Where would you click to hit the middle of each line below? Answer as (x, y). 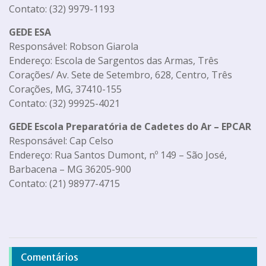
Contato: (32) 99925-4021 (64, 103)
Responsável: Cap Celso (61, 140)
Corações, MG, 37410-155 (65, 89)
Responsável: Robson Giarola (74, 46)
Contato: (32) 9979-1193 (62, 9)
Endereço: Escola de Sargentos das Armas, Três (114, 60)
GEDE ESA (30, 32)
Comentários (50, 257)
